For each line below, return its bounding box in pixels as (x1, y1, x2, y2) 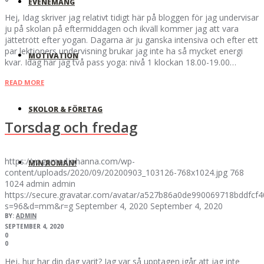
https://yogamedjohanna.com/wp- (5, 155, 135, 167)
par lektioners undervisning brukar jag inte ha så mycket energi (5, 45, 243, 57)
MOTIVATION (28, 51, 78, 61)
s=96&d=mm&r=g (5, 200, 73, 212)
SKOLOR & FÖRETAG (28, 104, 103, 114)
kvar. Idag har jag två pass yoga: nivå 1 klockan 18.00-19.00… (5, 57, 236, 68)
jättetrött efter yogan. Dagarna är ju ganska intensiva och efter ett (5, 34, 258, 45)
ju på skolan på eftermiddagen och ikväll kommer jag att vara (5, 23, 239, 34)
